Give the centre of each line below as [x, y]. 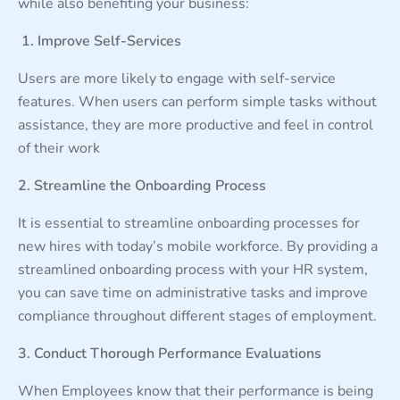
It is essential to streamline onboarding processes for [189, 223]
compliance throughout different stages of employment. [197, 316]
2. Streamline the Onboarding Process [142, 185]
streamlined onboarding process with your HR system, [193, 269]
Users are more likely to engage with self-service [177, 78]
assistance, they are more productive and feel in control [196, 125]
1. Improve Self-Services [101, 41]
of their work [59, 148]
